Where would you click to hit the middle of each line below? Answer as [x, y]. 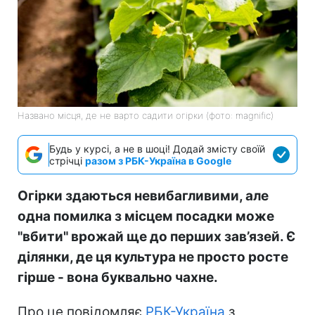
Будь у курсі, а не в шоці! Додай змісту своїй [157, 148]
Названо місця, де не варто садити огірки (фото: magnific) [146, 115]
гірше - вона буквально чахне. [118, 277]
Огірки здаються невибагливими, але [143, 195]
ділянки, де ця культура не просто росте [153, 257]
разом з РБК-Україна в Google [158, 160]
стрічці [67, 160]
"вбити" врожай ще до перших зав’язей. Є [156, 236]
